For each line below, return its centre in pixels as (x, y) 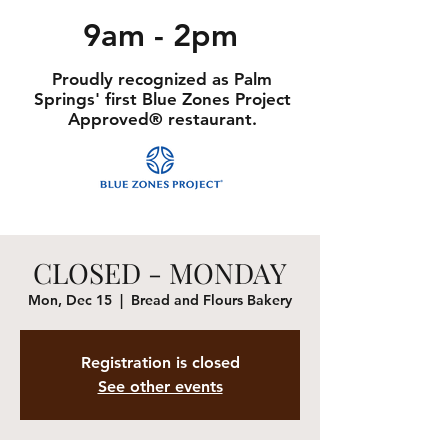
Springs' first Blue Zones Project (162, 98)
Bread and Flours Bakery (211, 299)
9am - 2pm (160, 35)
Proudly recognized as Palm (162, 78)
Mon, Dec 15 (70, 299)
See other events (160, 386)
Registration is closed (160, 362)
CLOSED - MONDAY (160, 272)
